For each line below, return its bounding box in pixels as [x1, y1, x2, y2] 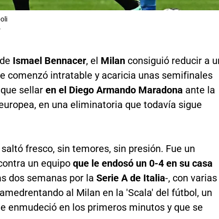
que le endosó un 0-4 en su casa [72, 157, 213, 170]
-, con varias [165, 172, 217, 184]
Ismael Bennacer [12, 55, 86, 67]
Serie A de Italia [96, 172, 165, 184]
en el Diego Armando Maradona [45, 84, 183, 96]
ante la [182, 84, 215, 96]
